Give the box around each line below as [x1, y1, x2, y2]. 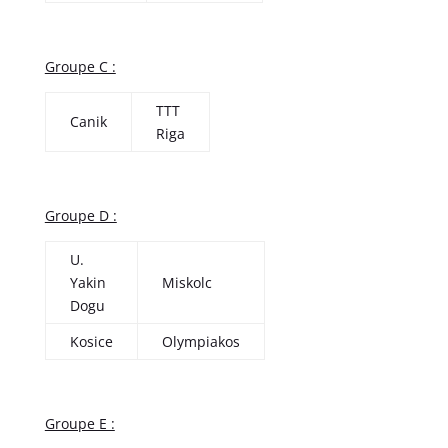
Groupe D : [44, 205, 117, 225]
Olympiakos [161, 331, 240, 351]
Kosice [69, 331, 113, 351]
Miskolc [161, 272, 212, 292]
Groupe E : [44, 413, 115, 433]
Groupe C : [44, 56, 116, 76]
